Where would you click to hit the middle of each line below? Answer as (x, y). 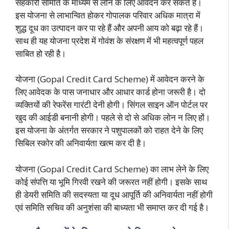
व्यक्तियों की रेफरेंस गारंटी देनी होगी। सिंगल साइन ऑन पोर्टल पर (111, 105)
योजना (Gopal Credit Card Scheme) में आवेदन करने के (110, 79)
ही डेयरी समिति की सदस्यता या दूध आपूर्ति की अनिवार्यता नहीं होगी (114, 194)
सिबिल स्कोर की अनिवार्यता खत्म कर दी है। (81, 143)
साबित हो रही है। (41, 53)
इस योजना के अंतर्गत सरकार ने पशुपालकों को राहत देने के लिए (109, 130)
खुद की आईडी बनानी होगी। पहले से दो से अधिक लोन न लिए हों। (113, 118)
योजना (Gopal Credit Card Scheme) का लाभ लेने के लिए (112, 169)
